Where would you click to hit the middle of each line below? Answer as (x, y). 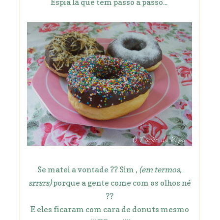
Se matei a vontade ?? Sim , (87, 170)
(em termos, (160, 170)
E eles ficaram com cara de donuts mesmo (110, 209)
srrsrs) (40, 183)
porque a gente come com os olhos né (121, 183)
